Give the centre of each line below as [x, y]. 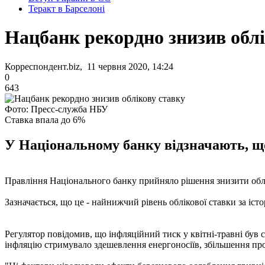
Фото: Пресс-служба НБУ [56, 109]
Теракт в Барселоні [67, 9]
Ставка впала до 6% [45, 119]
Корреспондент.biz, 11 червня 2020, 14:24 [89, 66]
